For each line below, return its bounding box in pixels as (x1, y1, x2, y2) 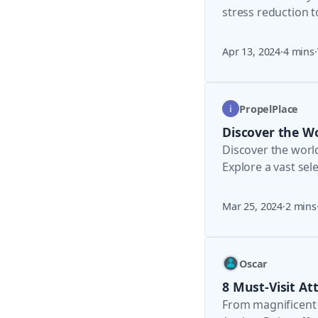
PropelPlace (239, 102, 299, 116)
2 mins (285, 199, 317, 213)
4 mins (283, 45, 314, 58)
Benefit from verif (222, 176, 316, 192)
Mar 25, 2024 (222, 199, 283, 213)
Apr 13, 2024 (222, 45, 281, 58)
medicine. (222, 21, 273, 37)
